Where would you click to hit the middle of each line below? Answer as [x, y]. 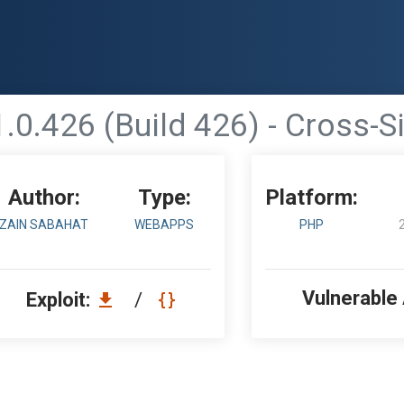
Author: [44, 197]
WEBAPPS [165, 225]
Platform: [312, 197]
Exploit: [60, 300]
